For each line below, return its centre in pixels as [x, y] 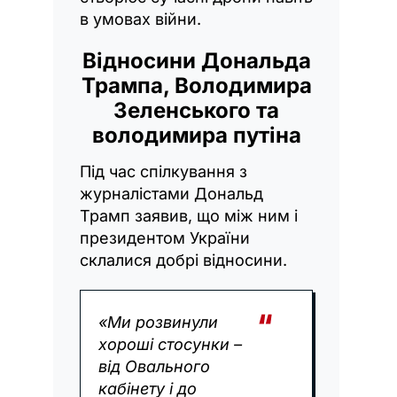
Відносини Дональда [196, 60]
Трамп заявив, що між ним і [189, 215]
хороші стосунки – [170, 344]
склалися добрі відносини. [183, 260]
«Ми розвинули [158, 322]
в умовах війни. [140, 19]
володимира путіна [196, 135]
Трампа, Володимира [196, 85]
